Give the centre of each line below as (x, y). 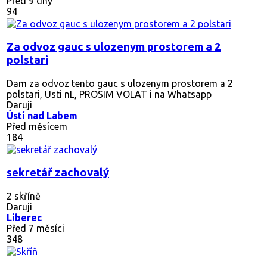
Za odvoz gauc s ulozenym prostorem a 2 (114, 46)
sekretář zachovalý (58, 172)
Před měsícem (37, 126)
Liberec (24, 217)
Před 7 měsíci (35, 228)
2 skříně (24, 196)
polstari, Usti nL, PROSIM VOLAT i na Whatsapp (109, 94)
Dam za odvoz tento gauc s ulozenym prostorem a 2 (120, 83)
